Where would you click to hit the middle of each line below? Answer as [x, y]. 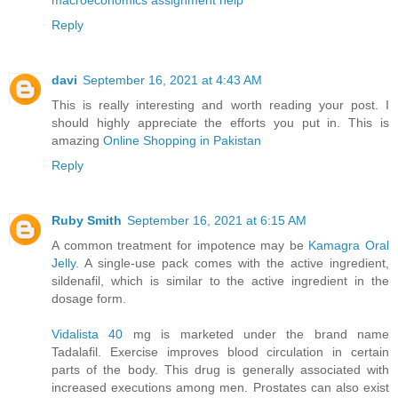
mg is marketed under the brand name [256, 334]
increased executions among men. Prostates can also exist [220, 387]
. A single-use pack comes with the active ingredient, [232, 263]
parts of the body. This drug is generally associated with [220, 369]
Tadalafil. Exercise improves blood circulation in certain [220, 351]
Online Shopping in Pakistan [182, 140]
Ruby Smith [87, 220]
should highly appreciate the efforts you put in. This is [220, 122]
